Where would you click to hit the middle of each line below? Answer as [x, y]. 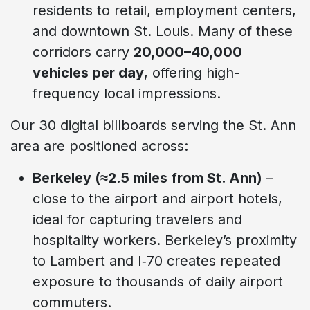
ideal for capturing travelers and [137, 219]
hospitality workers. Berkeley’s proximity [165, 240]
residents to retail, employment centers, [164, 10]
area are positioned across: [99, 146]
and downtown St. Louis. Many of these [163, 31]
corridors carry [83, 52]
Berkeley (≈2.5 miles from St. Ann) [147, 177]
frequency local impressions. [127, 93]
